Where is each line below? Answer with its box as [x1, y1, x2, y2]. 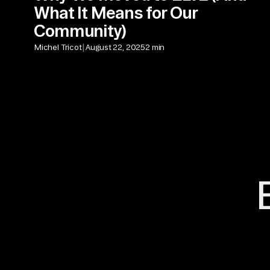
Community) [34, 20, 126, 40]
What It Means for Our [34, 2, 197, 22]
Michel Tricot [34, 43, 82, 52]
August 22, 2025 [84, 43, 146, 52]
